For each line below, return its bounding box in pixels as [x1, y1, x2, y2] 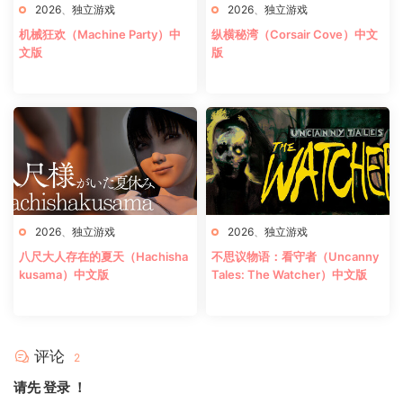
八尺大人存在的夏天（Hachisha [19, 248, 188, 264]
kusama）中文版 [19, 266, 109, 282]
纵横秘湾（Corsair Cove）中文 [211, 26, 378, 41]
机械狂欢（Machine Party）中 [19, 26, 181, 41]
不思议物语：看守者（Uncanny [211, 248, 379, 264]
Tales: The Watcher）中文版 [211, 266, 367, 282]
